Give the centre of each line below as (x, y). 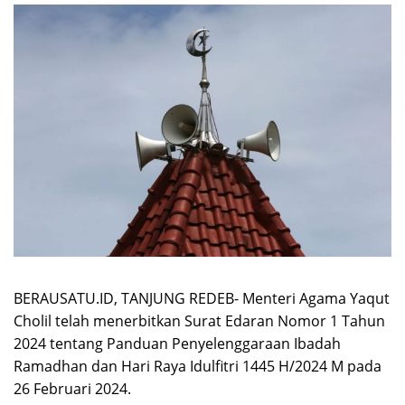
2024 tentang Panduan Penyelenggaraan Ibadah (177, 343)
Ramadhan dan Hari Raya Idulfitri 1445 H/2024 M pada (198, 366)
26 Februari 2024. (72, 388)
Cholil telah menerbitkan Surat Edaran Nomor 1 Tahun (199, 320)
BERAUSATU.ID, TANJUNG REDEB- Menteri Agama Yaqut (202, 298)
